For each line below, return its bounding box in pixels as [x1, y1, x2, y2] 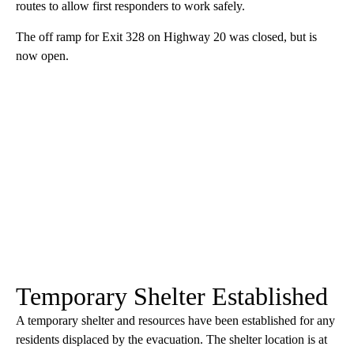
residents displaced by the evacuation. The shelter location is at [16, 332, 327, 346]
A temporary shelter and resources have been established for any [16, 313, 335, 327]
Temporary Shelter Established [16, 281, 328, 311]
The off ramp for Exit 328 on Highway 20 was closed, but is [16, 29, 317, 43]
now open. [16, 48, 69, 62]
